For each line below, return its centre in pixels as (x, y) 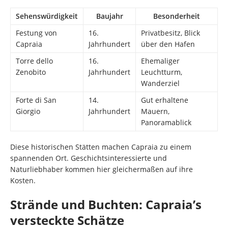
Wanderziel (160, 83)
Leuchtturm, (162, 72)
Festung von (36, 33)
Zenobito (31, 72)
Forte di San (36, 100)
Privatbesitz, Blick (170, 33)
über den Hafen (168, 44)
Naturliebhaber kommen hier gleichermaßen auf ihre (102, 169)
